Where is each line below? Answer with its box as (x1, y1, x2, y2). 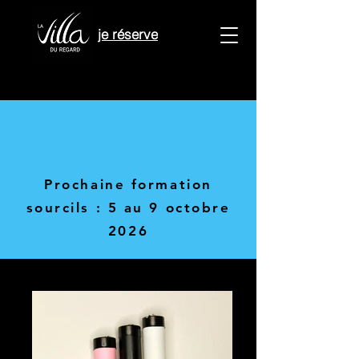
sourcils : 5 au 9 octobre (26, 200, 231, 216)
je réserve (98, 25, 158, 42)
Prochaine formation (44, 176, 212, 192)
